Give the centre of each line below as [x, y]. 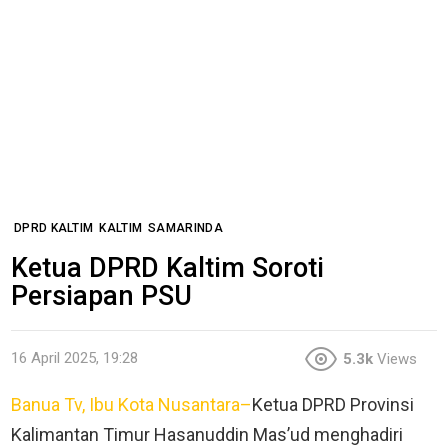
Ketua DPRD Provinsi [333, 404]
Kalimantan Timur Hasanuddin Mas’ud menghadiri [207, 434]
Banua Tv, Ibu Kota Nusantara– [131, 404]
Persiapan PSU [101, 295]
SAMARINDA [185, 227]
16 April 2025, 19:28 [74, 358]
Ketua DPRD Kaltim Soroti [167, 267]
